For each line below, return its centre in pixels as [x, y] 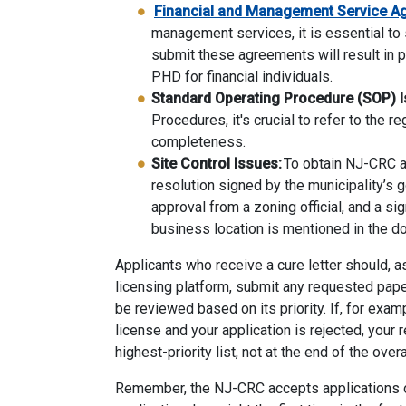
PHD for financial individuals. [243, 77]
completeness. [198, 142]
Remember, [151, 389]
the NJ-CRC [226, 389]
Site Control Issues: [217, 164]
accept [288, 389]
